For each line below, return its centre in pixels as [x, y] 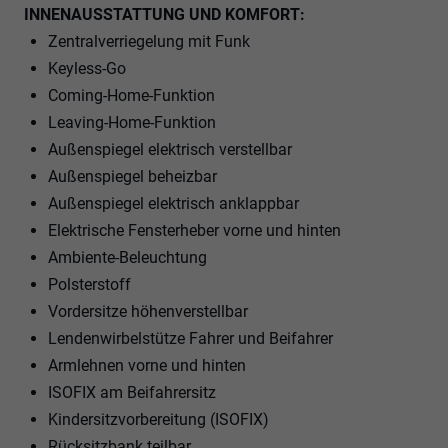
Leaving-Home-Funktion [132, 122]
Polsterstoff [89, 284]
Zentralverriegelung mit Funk [149, 41]
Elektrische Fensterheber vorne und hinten [194, 230]
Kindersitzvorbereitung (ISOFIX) [158, 419]
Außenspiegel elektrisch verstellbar [170, 149]
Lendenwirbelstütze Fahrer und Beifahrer [190, 338]
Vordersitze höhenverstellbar [148, 311]
